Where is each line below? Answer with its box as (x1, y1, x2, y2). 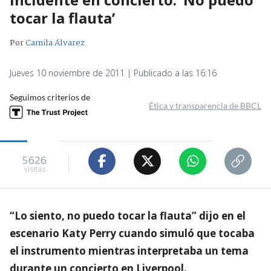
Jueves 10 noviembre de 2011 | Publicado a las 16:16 (10, 67, 217, 79)
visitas (24, 164, 45, 175)
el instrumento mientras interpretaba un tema (10, 243, 249, 258)
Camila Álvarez (25, 36, 85, 50)
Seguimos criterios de (10, 91, 90, 102)
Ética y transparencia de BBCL (149, 100, 261, 111)
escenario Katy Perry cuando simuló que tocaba (10, 226, 255, 240)
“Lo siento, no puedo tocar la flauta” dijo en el (10, 208, 246, 223)
